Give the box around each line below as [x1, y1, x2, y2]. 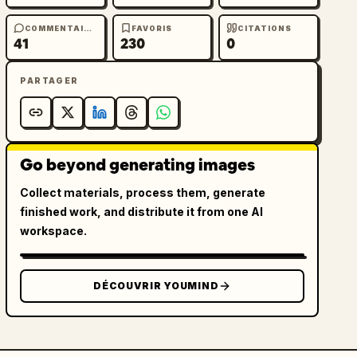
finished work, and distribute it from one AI [20, 205, 264, 218]
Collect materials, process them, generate [20, 186, 266, 199]
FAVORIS [131, 23, 173, 33]
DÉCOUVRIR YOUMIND [93, 280, 219, 292]
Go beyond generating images [20, 155, 256, 175]
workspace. [20, 224, 88, 237]
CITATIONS [237, 23, 292, 33]
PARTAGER [20, 76, 79, 85]
